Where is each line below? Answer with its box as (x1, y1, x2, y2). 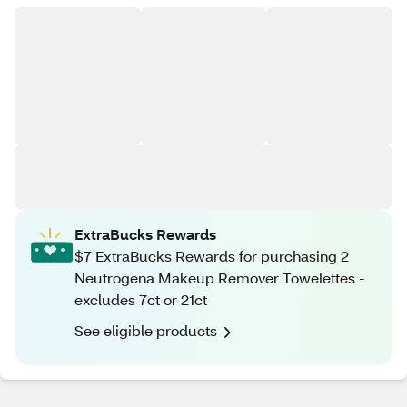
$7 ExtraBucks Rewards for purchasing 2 (74, 246, 349, 265)
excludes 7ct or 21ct (74, 290, 207, 309)
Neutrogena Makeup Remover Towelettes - (74, 268, 365, 287)
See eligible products (74, 321, 217, 340)
